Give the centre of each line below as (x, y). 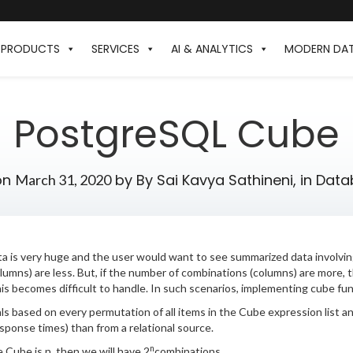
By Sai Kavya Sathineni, (216, 180)
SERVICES (115, 49)
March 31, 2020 (63, 179)
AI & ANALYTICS (212, 49)
